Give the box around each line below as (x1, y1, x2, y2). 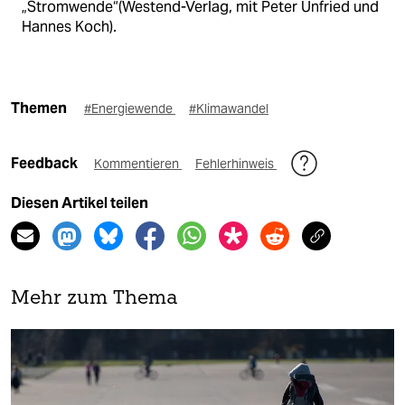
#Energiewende (84, 99, 175, 117)
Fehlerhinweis (195, 155, 277, 172)
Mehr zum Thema (11, 288, 178, 308)
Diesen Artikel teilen (11, 193, 148, 212)
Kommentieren (94, 155, 182, 172)
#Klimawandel (189, 99, 268, 117)
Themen (11, 99, 67, 117)
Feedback (11, 154, 80, 172)
